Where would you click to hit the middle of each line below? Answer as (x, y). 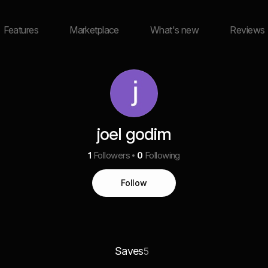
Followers (112, 155)
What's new (174, 30)
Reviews (247, 30)
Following (162, 155)
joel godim (134, 134)
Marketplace (94, 30)
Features (21, 30)
